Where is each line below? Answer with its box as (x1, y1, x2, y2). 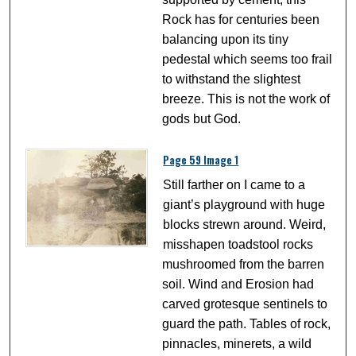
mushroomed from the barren (162, 257, 325, 272)
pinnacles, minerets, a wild (162, 337, 312, 351)
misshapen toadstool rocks (163, 238, 314, 252)
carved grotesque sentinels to (162, 297, 328, 311)
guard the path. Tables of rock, (162, 317, 331, 331)
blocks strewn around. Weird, (163, 218, 327, 232)
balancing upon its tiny (162, 33, 289, 47)
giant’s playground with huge (163, 198, 326, 212)
